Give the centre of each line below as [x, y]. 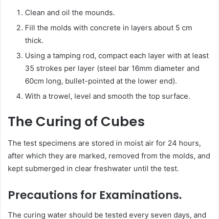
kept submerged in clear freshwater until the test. [93, 169]
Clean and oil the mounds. [70, 12]
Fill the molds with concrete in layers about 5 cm [109, 27]
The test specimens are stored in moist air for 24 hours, [104, 143]
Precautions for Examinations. [95, 195]
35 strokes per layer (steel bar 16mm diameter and [112, 68]
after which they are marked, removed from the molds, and [109, 156]
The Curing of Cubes [76, 121]
